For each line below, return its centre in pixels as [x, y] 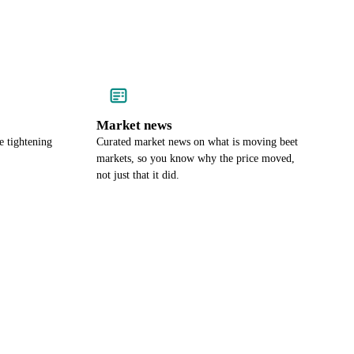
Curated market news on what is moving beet [197, 142]
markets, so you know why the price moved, [196, 158]
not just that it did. [138, 175]
